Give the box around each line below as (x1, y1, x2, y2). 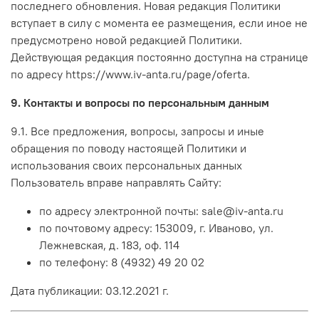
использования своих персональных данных (11, 157, 242, 172)
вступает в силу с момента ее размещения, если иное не (11, 15, 308, 30)
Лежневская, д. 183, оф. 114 (39, 237, 179, 252)
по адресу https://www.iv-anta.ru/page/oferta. (11, 66, 250, 81)
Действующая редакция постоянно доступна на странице (11, 49, 308, 64)
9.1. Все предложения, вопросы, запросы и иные (11, 123, 264, 138)
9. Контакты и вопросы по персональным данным (11, 95, 269, 110)
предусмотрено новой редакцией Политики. (11, 32, 242, 47)
